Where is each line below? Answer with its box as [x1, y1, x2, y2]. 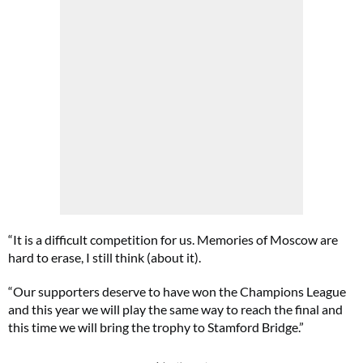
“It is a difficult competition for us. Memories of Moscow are [8, 232, 338, 247]
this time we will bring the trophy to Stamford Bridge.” [8, 319, 304, 335]
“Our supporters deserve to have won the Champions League [8, 284, 346, 299]
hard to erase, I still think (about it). [8, 250, 201, 265]
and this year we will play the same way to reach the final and [8, 301, 343, 317]
